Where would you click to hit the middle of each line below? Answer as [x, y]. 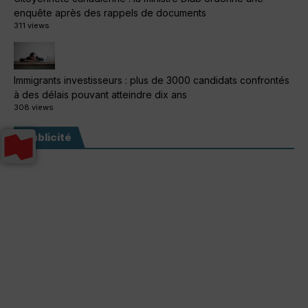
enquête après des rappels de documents [110, 13]
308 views [34, 108]
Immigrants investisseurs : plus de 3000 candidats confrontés [152, 80]
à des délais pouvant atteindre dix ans [100, 95]
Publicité [48, 137]
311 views [32, 26]
